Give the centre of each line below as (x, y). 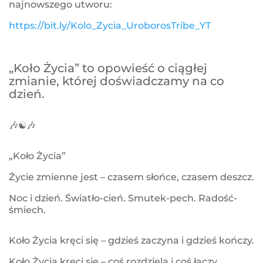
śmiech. (30, 210)
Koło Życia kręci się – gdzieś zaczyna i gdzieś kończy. (131, 241)
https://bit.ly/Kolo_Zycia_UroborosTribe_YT (110, 26)
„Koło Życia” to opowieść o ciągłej (108, 68)
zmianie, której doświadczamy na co (117, 81)
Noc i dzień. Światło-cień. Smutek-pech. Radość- (123, 198)
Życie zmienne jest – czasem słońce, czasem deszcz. (131, 177)
